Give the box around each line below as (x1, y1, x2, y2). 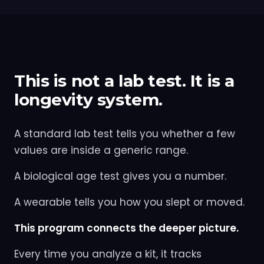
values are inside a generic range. (14, 143, 188, 157)
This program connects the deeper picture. (14, 220, 239, 235)
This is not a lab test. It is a (14, 70, 235, 91)
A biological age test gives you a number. (14, 169, 226, 183)
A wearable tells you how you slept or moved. (14, 194, 245, 209)
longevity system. (14, 89, 163, 110)
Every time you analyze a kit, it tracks (14, 246, 202, 261)
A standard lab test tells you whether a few (14, 126, 235, 141)
